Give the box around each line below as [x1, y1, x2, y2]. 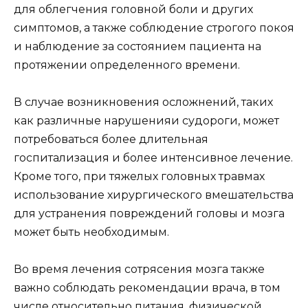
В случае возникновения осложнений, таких [14, 96, 273, 109]
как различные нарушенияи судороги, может [14, 114, 279, 128]
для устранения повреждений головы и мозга [14, 207, 285, 221]
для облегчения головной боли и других [14, 3, 253, 16]
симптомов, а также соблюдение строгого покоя [14, 21, 294, 35]
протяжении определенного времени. [14, 58, 240, 72]
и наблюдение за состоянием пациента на [14, 40, 261, 54]
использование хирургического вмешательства [14, 188, 294, 202]
